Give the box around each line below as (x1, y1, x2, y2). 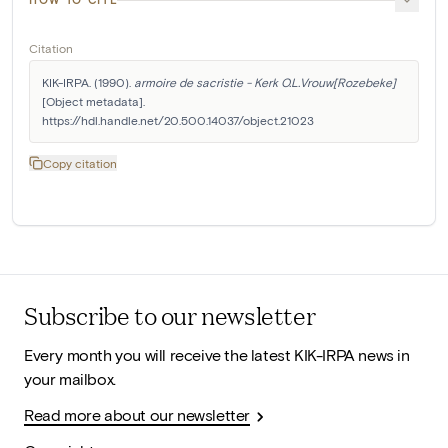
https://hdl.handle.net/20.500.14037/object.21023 (42, 113, 314, 127)
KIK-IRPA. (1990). (42, 75, 134, 89)
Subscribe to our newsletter (24, 298, 316, 333)
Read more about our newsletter (24, 405, 250, 425)
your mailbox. (24, 369, 116, 389)
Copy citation (43, 156, 117, 170)
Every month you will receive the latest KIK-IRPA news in (24, 345, 410, 365)
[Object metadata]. (42, 94, 145, 108)
